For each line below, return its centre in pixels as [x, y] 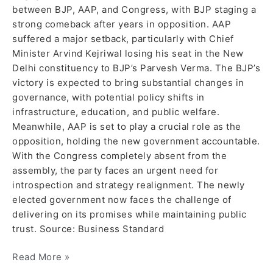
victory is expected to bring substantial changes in [128, 82]
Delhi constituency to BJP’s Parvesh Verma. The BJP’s [136, 68]
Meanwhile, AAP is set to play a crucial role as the [127, 126]
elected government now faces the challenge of [122, 199]
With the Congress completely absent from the [119, 155]
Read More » [41, 257]
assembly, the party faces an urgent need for [115, 170]
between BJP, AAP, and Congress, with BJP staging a [134, 9]
